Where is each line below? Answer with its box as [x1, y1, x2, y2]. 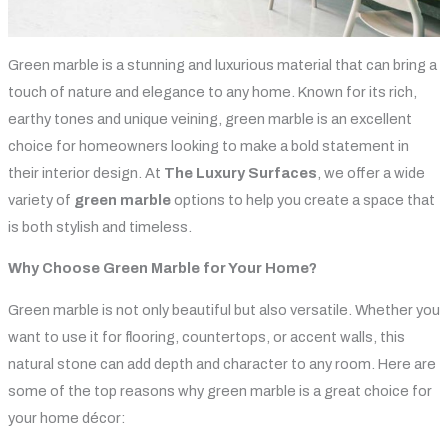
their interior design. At [7, 164, 164, 181]
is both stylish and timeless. [7, 218, 192, 235]
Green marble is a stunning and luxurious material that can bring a [7, 56, 437, 73]
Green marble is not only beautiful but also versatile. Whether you [7, 301, 440, 318]
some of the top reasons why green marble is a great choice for [7, 382, 432, 399]
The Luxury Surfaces [163, 164, 317, 181]
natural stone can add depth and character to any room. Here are [7, 355, 436, 372]
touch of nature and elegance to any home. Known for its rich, [7, 83, 417, 100]
